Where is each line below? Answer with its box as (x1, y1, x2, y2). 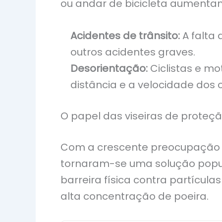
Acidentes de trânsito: (70, 29, 180, 43)
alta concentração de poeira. (60, 189, 209, 204)
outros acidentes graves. (70, 45, 195, 59)
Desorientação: (70, 61, 148, 76)
